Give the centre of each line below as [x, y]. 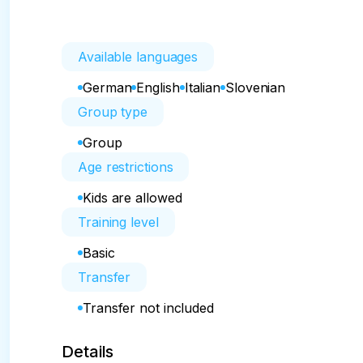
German [107, 88]
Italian [203, 88]
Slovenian [256, 88]
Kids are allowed [132, 198]
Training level [118, 222]
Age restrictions [126, 167]
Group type [113, 112]
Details [88, 352]
